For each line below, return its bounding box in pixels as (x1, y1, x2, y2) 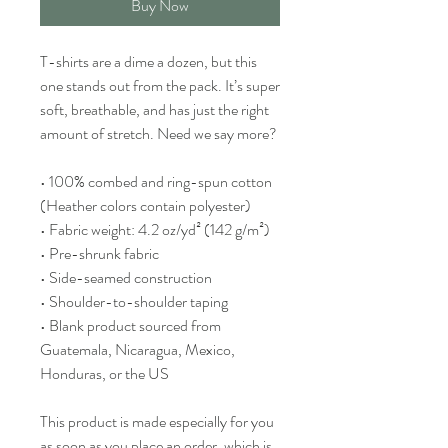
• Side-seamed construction (40, 266, 212, 289)
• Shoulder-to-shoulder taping (40, 290, 228, 313)
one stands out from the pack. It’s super (40, 74, 280, 97)
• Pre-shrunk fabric (40, 242, 159, 265)
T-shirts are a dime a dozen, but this (40, 50, 257, 73)
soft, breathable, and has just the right (40, 98, 269, 121)
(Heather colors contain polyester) (40, 194, 251, 217)
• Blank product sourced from (40, 314, 221, 337)
